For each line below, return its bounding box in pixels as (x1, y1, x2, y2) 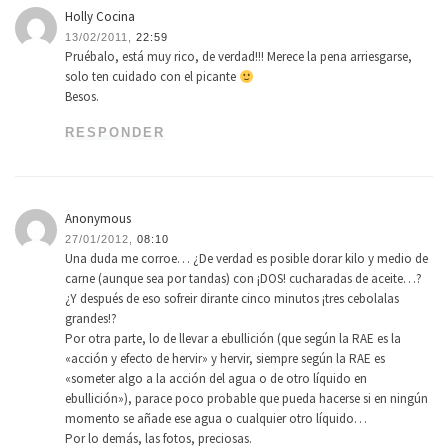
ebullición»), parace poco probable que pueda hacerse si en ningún (65, 390, 429, 408)
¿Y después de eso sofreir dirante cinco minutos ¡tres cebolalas (65, 290, 400, 308)
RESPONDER (65, 125, 166, 141)
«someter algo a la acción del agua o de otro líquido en (65, 370, 368, 388)
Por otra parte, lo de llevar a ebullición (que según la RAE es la (65, 330, 402, 348)
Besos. (65, 88, 100, 106)
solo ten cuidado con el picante (65, 68, 240, 86)
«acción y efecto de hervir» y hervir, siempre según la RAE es (65, 350, 386, 368)
